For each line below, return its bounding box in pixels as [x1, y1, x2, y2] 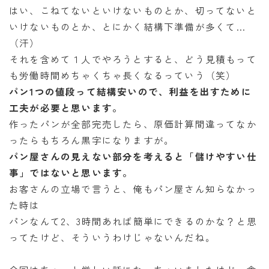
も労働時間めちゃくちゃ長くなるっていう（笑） [9, 68, 237, 82]
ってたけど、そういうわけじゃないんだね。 [9, 230, 216, 244]
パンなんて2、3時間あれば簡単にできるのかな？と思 [9, 214, 258, 228]
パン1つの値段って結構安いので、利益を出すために [9, 84, 252, 98]
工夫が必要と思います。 [9, 100, 123, 114]
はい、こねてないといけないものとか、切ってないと [9, 3, 257, 17]
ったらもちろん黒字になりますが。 [9, 133, 175, 147]
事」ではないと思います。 [9, 165, 133, 179]
